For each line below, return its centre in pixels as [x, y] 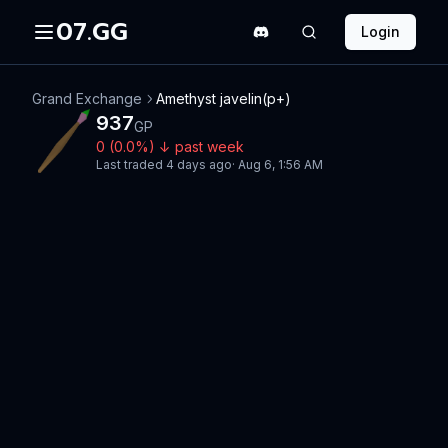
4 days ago [199, 164]
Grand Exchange [87, 98]
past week [209, 146]
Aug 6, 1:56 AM [280, 164]
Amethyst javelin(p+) [223, 98]
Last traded [131, 164]
